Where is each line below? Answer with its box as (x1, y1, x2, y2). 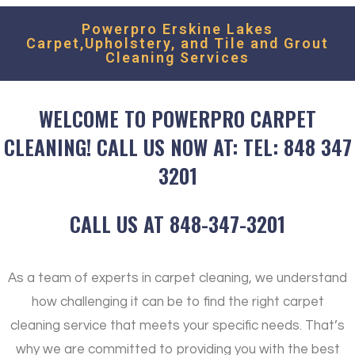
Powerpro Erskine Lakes (82, 20, 273, 37)
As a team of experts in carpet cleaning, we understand (8, 270, 347, 285)
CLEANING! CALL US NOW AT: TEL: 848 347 (3, 131, 352, 162)
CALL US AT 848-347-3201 (70, 208, 285, 239)
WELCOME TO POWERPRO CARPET (39, 102, 316, 134)
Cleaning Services (105, 48, 250, 66)
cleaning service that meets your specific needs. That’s (10, 318, 345, 333)
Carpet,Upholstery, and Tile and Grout (26, 34, 329, 52)
